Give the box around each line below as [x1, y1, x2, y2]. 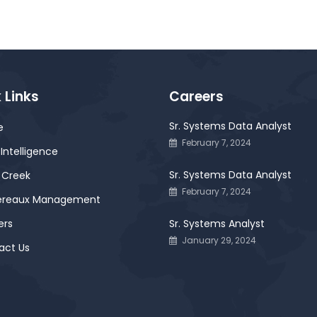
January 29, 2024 [182, 234, 256, 246]
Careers [169, 87, 224, 106]
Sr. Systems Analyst [169, 217, 265, 231]
